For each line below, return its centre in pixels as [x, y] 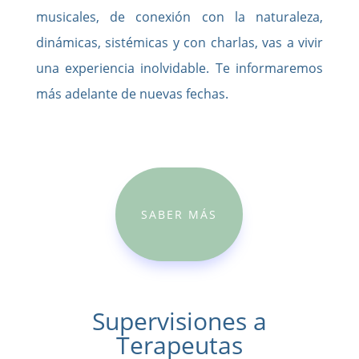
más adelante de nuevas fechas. [132, 93]
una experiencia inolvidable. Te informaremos [179, 68]
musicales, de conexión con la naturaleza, [179, 16]
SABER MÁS [179, 214]
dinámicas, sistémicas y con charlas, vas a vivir [179, 42]
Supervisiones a [179, 321]
